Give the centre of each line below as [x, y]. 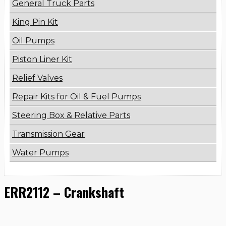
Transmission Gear [48, 134]
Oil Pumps [33, 41]
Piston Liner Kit [42, 60]
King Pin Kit [35, 22]
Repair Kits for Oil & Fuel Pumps [76, 97]
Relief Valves [37, 78]
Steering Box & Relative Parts [71, 116]
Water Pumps [40, 153]
